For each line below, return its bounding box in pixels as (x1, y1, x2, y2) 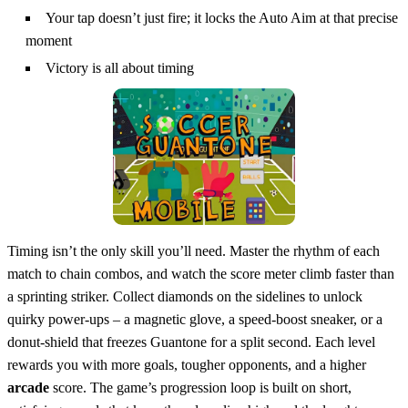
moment (25, 33, 72, 49)
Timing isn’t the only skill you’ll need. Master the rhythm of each (7, 243, 380, 260)
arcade (7, 380, 49, 396)
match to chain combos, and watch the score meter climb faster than (7, 266, 394, 282)
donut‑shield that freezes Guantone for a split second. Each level (7, 334, 375, 351)
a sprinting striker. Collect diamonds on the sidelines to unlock (7, 289, 362, 305)
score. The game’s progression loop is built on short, (49, 380, 352, 396)
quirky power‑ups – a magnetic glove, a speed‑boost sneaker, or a (7, 311, 382, 328)
